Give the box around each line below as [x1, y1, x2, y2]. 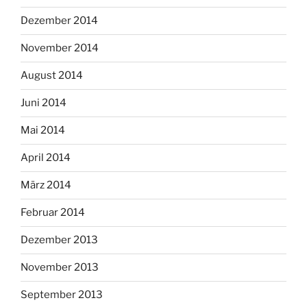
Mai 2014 [21, 124, 65, 137]
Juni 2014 [21, 97, 66, 110]
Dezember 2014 [21, 14, 98, 27]
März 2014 [21, 179, 71, 192]
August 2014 [21, 69, 83, 82]
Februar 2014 [21, 206, 85, 219]
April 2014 [21, 151, 71, 164]
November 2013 [21, 261, 99, 274]
